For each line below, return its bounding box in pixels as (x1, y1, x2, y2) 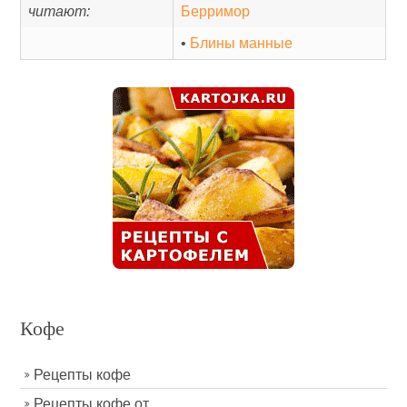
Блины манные (190, 35, 293, 51)
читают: (28, 4, 91, 19)
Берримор (181, 4, 251, 19)
